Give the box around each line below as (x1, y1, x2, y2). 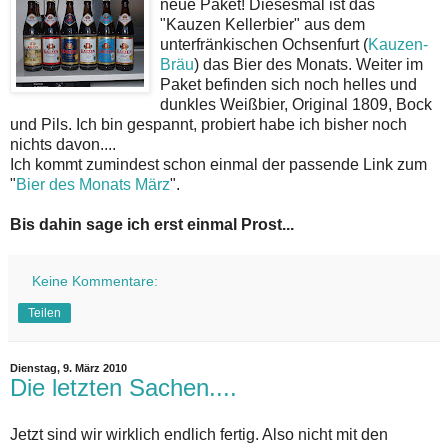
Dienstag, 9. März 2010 (10, 361, 127, 374)
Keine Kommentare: (32, 272, 159, 289)
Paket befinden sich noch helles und (160, 75, 417, 93)
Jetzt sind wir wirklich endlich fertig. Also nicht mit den (10, 426, 388, 444)
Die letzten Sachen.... (10, 373, 237, 401)
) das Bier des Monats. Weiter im (194, 55, 423, 73)
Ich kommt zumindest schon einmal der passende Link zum (10, 155, 427, 173)
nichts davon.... (10, 135, 116, 153)
